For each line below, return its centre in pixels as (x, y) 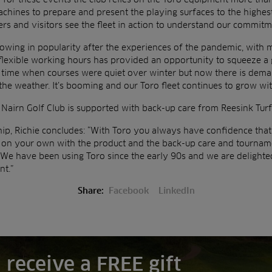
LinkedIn (176, 191)
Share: (90, 191)
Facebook (128, 191)
